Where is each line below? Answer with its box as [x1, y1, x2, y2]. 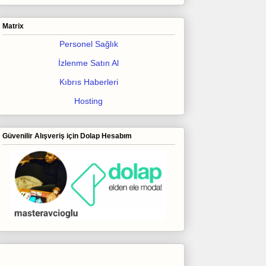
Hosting [74, 96, 103, 106]
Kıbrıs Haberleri [59, 77, 118, 87]
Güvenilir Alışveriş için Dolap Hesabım [2, 132, 132, 141]
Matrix [2, 21, 24, 30]
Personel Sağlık [59, 39, 118, 49]
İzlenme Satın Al [58, 58, 119, 68]
